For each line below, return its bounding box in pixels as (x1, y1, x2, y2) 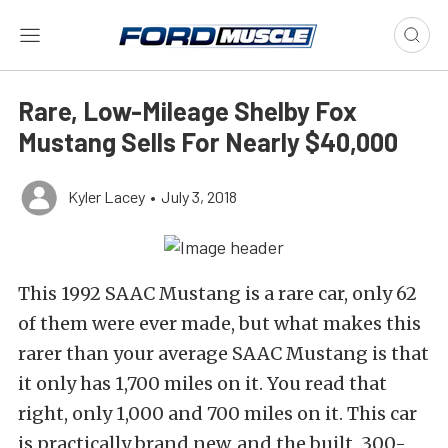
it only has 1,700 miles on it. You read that (18, 372, 387, 396)
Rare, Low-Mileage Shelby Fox (18, 95, 357, 126)
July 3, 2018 (161, 187, 237, 206)
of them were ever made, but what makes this (18, 312, 421, 336)
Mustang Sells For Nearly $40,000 (18, 126, 398, 157)
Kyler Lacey (68, 187, 145, 206)
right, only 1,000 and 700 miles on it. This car (18, 402, 417, 426)
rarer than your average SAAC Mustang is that (18, 342, 429, 366)
